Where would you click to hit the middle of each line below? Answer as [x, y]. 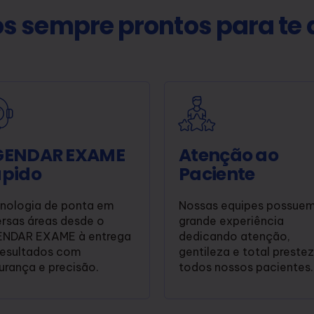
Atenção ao [228, 155]
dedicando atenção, [234, 236]
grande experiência [231, 220]
